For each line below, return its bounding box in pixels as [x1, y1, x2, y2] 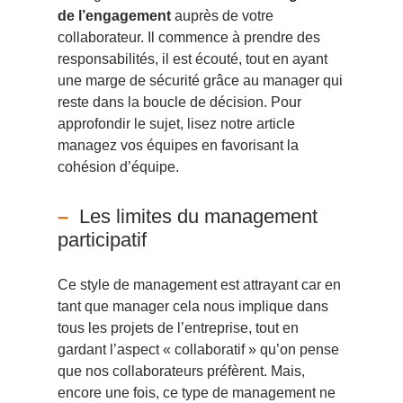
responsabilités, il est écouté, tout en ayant [58, 51, 327, 67]
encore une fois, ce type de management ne [58, 385, 336, 401]
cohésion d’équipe [58, 159, 175, 175]
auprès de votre [171, 8, 273, 24]
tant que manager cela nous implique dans [58, 299, 328, 315]
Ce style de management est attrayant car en [58, 277, 341, 293]
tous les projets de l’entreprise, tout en [58, 320, 299, 336]
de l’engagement [58, 8, 171, 24]
